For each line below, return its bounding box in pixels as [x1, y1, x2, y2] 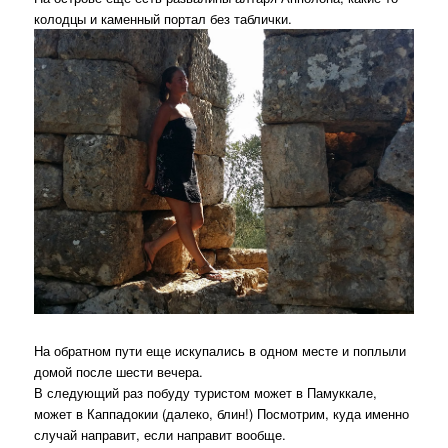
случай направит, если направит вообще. [34, 424, 287, 444]
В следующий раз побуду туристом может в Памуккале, [34, 382, 378, 402]
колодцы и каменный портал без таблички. [34, 8, 293, 28]
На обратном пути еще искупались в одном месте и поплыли [34, 340, 407, 360]
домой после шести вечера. [34, 361, 204, 381]
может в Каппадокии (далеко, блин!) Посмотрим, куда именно [34, 403, 410, 423]
